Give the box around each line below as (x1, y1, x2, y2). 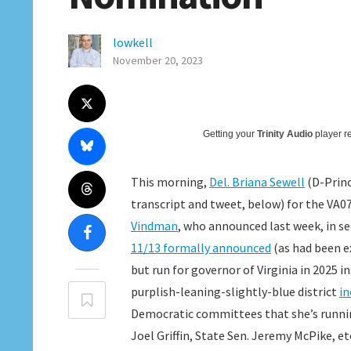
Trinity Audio (257, 128, 313, 139)
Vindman (131, 218, 178, 233)
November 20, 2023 (113, 53, 203, 67)
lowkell (113, 34, 153, 50)
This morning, (131, 174, 209, 190)
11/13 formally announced (131, 240, 271, 255)
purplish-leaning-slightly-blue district (131, 284, 339, 299)
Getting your (203, 128, 257, 139)
